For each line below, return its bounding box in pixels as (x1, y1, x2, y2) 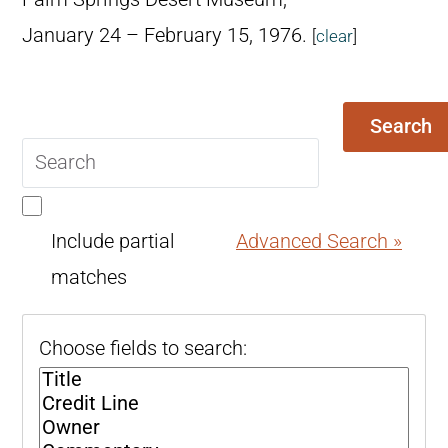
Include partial (51, 229, 176, 253)
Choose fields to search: (39, 336, 247, 360)
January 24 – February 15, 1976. (22, 23, 312, 47)
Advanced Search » (236, 229, 402, 253)
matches (51, 265, 128, 289)
